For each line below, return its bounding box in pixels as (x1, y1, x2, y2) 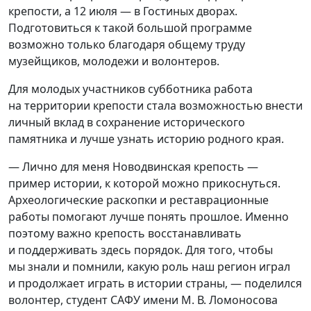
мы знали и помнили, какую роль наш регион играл (8, 259, 290, 274)
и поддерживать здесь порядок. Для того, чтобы (8, 242, 273, 258)
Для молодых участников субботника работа (8, 81, 253, 96)
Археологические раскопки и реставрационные (8, 192, 269, 208)
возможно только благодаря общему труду (8, 37, 245, 52)
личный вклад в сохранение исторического (8, 115, 245, 130)
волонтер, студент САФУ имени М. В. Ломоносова (8, 292, 278, 308)
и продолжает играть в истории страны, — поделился (8, 276, 302, 291)
